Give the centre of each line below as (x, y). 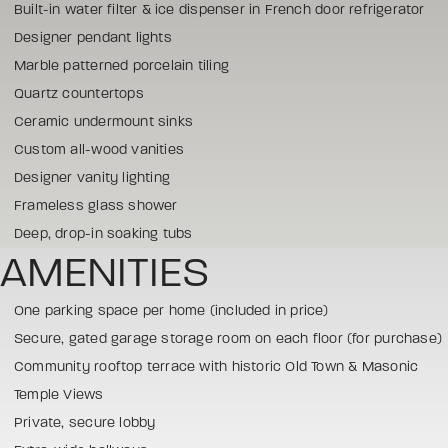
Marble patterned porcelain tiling (121, 65)
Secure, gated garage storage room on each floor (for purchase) (228, 338)
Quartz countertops (79, 93)
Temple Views (59, 394)
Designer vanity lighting (92, 177)
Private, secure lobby (85, 422)
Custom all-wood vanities (99, 149)
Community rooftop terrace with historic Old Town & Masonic (216, 366)
